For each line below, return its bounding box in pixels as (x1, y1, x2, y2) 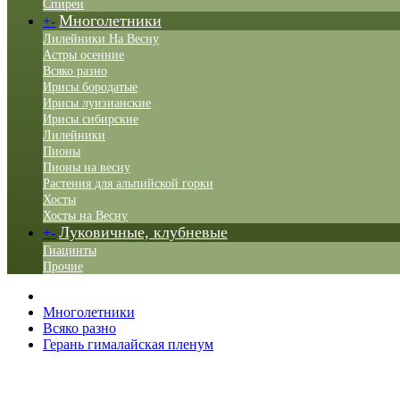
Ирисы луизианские (43, 96, 151, 110)
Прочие (43, 260, 83, 273)
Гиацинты (43, 244, 96, 257)
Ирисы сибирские (43, 112, 138, 126)
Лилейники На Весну (43, 32, 159, 46)
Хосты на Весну (43, 209, 128, 222)
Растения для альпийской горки (43, 177, 213, 190)
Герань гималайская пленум (43, 337, 213, 352)
